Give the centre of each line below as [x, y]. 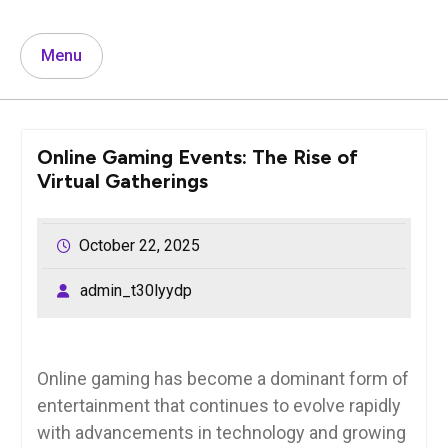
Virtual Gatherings [122, 180]
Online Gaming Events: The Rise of [197, 156]
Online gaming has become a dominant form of [222, 378]
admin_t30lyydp [135, 290]
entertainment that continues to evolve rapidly [218, 405]
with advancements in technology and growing [221, 432]
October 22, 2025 [139, 245]
